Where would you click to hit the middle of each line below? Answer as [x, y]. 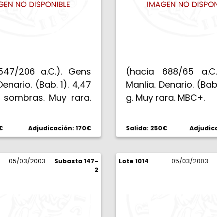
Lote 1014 [134, 161]
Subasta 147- [76, 161]
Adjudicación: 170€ [60, 128]
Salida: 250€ [147, 128]
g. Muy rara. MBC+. [165, 98]
